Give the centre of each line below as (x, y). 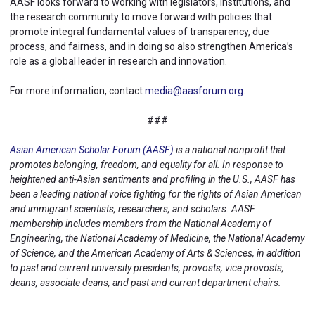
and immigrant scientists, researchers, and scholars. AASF (133, 209)
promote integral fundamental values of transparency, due (140, 32)
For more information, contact (77, 91)
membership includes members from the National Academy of (141, 224)
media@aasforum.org (194, 91)
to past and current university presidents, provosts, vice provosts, (147, 268)
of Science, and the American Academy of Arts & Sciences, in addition (155, 253)
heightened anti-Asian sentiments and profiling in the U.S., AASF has (153, 179)
